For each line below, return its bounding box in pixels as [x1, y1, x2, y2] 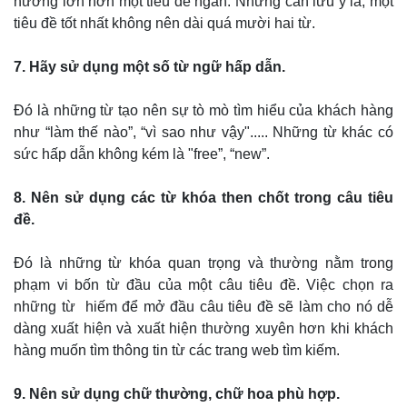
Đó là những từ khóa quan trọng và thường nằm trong [14, 255, 393, 271]
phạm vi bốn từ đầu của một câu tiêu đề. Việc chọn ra [14, 277, 393, 293]
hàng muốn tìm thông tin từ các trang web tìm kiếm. [14, 342, 340, 358]
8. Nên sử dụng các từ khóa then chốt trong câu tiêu [14, 190, 393, 205]
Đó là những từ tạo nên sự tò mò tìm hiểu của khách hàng [14, 103, 393, 118]
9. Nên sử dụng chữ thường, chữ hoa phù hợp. [14, 386, 340, 402]
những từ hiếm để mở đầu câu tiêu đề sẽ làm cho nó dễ [14, 299, 393, 314]
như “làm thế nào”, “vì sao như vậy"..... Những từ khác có [14, 124, 393, 140]
